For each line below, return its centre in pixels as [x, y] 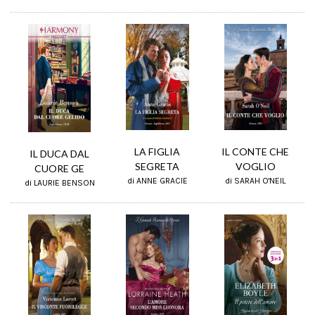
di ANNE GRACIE [157, 180]
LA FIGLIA [157, 151]
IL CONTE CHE [256, 152]
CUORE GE [60, 168]
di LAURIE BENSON [59, 183]
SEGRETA [157, 166]
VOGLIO [255, 167]
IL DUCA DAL [60, 154]
